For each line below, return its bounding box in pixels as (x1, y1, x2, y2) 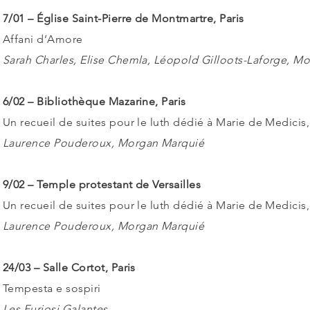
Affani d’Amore (3, 33, 83, 46)
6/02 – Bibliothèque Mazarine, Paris (3, 95, 186, 108)
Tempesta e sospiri (3, 282, 101, 295)
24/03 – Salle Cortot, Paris (3, 261, 136, 274)
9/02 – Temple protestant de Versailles (3, 178, 201, 191)
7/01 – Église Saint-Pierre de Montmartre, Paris (3, 12, 244, 25)
